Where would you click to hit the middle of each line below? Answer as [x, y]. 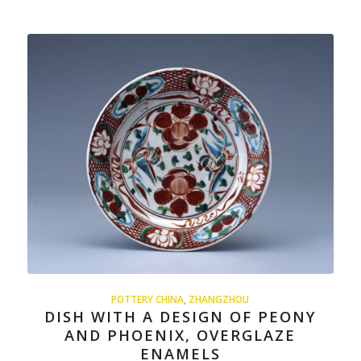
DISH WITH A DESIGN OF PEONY [180, 316]
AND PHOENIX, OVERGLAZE [180, 335]
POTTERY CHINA [148, 299]
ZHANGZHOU [219, 299]
